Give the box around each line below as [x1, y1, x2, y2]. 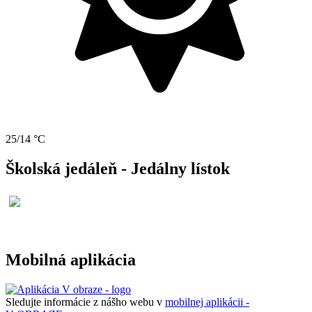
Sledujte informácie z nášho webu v [6, 295, 165, 308]
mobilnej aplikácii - [165, 295, 249, 308]
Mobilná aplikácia [6, 251, 136, 270]
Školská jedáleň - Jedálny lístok [6, 159, 230, 178]
